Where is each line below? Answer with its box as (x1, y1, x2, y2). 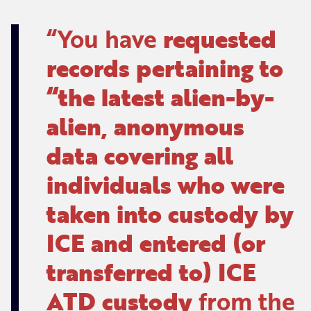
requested (162, 20, 276, 56)
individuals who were (46, 166, 285, 202)
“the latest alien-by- (46, 78, 274, 115)
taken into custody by (46, 195, 294, 231)
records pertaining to (46, 49, 283, 85)
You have (57, 20, 163, 56)
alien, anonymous (46, 108, 244, 144)
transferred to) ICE (46, 253, 256, 289)
